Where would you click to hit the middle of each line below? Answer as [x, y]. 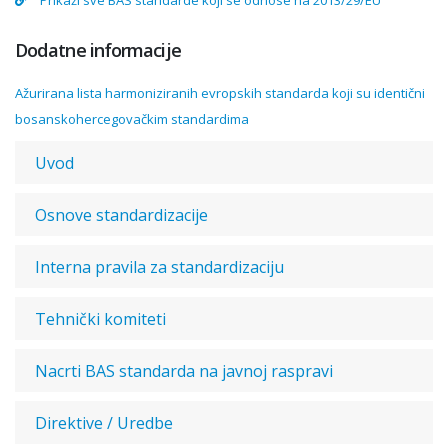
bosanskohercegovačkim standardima [132, 119]
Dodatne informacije [98, 50]
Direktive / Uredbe [104, 423]
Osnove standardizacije [121, 215]
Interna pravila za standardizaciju [159, 267]
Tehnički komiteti [100, 319]
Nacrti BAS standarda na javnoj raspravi [184, 371]
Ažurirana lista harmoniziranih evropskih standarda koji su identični [220, 93]
